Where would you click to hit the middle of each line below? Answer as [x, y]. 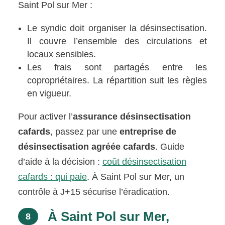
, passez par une [85, 131]
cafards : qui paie [53, 177]
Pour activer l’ [46, 116]
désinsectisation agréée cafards [87, 146]
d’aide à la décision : [61, 161]
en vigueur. [49, 93]
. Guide [170, 146]
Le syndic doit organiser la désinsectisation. [117, 28]
